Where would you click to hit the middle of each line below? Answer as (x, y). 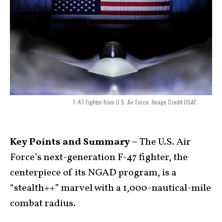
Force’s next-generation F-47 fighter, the (99, 158)
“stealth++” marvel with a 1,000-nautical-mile (111, 189)
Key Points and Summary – (74, 142)
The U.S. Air (164, 142)
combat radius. (43, 204)
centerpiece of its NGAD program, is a (93, 173)
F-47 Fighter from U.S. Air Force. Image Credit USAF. (135, 102)
